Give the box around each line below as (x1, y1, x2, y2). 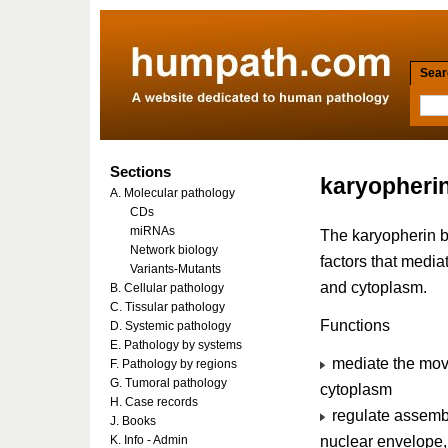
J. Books (110, 414, 156, 428)
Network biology (130, 243, 218, 257)
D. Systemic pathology (110, 319, 231, 333)
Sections (110, 163, 171, 180)
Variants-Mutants (130, 262, 221, 276)
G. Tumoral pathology (110, 376, 227, 390)
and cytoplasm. (320, 278, 427, 296)
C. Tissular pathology (110, 300, 225, 314)
